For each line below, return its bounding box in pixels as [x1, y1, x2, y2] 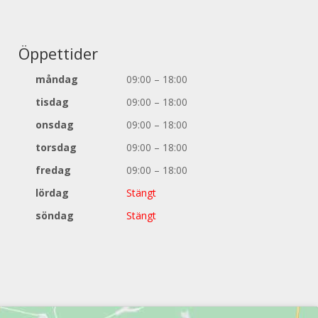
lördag [35, 185, 69, 199]
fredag [35, 163, 71, 177]
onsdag [35, 117, 74, 131]
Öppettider [18, 42, 98, 64]
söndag [35, 208, 74, 222]
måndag [35, 72, 78, 86]
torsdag [35, 140, 77, 154]
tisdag [35, 94, 69, 109]
